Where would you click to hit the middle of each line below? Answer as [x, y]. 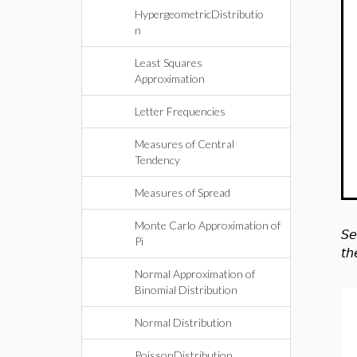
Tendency [157, 160]
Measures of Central [184, 144]
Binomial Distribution [186, 290]
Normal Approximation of [195, 274]
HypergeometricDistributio [199, 14]
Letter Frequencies [180, 111]
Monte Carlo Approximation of [208, 225]
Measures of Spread [182, 192]
